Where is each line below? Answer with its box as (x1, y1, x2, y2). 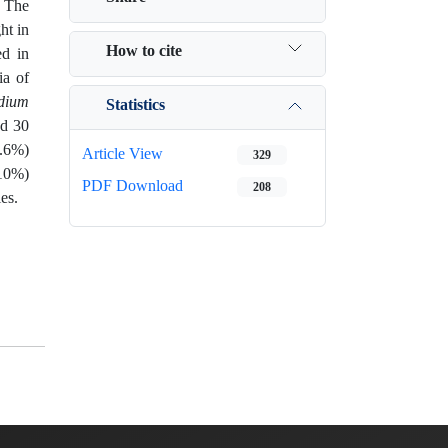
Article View (82, 144, 163, 163)
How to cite (106, 40, 182, 60)
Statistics (106, 94, 165, 114)
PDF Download (82, 176, 183, 195)
